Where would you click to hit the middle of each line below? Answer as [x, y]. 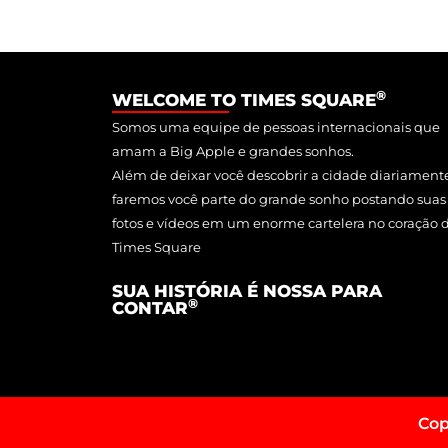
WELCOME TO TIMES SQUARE [244, 100]
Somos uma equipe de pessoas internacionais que [276, 127]
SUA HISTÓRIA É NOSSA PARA [247, 291]
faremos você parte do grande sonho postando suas [279, 199]
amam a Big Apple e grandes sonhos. [233, 151]
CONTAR [150, 308]
